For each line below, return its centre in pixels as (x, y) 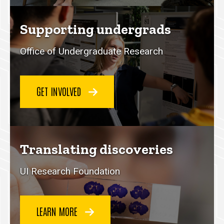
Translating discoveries (96, 149)
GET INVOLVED (60, 91)
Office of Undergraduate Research (91, 51)
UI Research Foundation (70, 171)
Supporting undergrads (95, 29)
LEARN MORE (58, 211)
